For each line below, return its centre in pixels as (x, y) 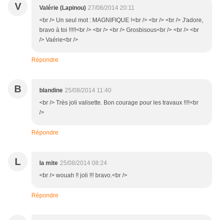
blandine (51, 91)
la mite (49, 163)
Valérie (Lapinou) (63, 8)
